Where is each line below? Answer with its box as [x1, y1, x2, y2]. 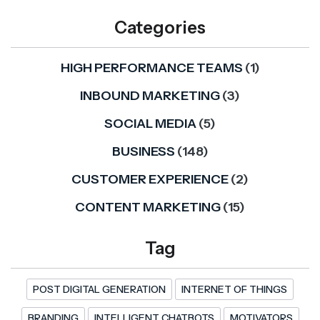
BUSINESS [111, 144, 175, 160]
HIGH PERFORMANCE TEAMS [60, 60, 243, 76]
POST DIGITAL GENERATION [33, 283, 166, 296]
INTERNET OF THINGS [181, 283, 287, 296]
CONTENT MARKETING [75, 199, 221, 216]
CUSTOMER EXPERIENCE [71, 171, 229, 188]
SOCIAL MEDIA [104, 116, 196, 132]
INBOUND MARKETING [80, 88, 220, 104]
